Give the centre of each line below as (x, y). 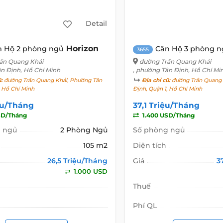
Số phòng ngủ (159, 130)
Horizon (83, 48)
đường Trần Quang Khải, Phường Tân (53, 80)
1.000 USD (89, 171)
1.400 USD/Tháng (167, 115)
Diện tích (149, 145)
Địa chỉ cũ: (156, 80)
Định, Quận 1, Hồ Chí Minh (167, 89)
